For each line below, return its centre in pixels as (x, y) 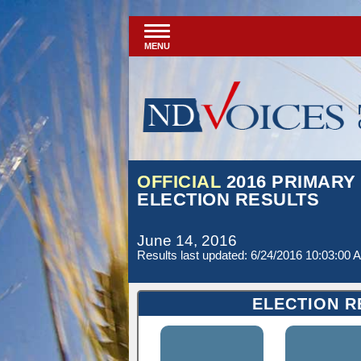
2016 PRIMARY (288, 182)
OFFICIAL (179, 182)
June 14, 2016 (187, 241)
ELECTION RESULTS (228, 199)
